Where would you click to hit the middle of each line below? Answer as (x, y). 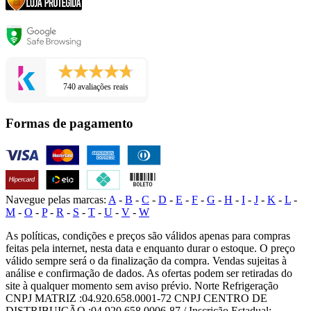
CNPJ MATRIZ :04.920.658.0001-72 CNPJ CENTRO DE (136, 298)
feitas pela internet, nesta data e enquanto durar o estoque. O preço (150, 248)
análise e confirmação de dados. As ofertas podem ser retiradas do (149, 273)
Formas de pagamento (69, 123)
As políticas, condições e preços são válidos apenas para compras (148, 235)
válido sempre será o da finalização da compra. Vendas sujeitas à (146, 260)
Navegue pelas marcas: (56, 199)
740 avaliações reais (96, 87)
